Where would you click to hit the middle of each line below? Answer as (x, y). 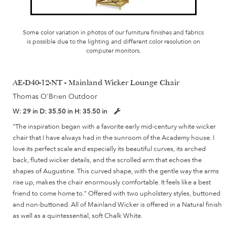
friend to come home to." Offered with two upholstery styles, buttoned (117, 193)
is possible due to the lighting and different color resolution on (113, 42)
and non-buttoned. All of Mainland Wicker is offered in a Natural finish (117, 204)
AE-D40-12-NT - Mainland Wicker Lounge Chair (96, 84)
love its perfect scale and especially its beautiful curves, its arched (109, 149)
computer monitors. (113, 51)
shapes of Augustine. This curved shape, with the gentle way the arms (116, 171)
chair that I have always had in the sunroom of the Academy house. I (113, 138)
